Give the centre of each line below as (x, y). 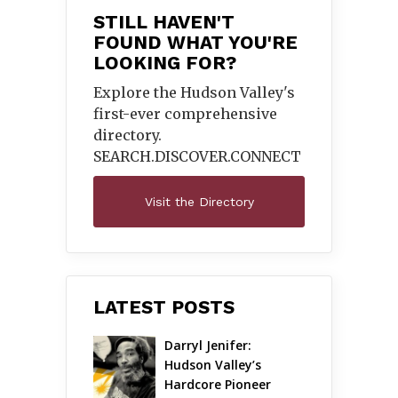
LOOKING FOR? (165, 63)
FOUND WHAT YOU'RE (195, 43)
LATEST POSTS (164, 307)
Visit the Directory (199, 202)
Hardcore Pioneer (219, 385)
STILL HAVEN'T (164, 22)
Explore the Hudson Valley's (194, 93)
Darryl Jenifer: (210, 346)
